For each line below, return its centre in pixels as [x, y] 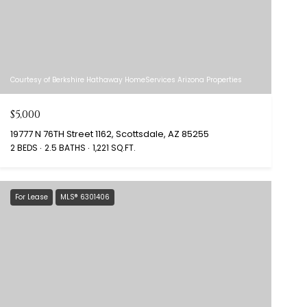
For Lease [31, 197]
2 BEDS [24, 147]
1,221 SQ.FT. [114, 147]
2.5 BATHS [65, 147]
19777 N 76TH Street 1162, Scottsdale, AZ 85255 [109, 134]
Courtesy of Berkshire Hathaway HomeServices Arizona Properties [126, 79]
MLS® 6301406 [85, 197]
